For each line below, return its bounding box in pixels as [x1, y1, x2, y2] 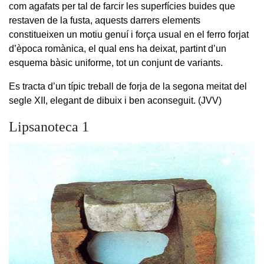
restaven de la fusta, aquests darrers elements [9, 15, 200, 25]
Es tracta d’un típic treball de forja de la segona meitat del [9, 81, 247, 91]
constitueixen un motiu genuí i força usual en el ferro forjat [9, 29, 249, 39]
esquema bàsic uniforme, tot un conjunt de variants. [9, 57, 223, 68]
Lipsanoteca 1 [9, 118, 89, 134]
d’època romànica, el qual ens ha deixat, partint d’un [9, 43, 226, 54]
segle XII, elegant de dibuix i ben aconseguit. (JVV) [9, 95, 222, 105]
